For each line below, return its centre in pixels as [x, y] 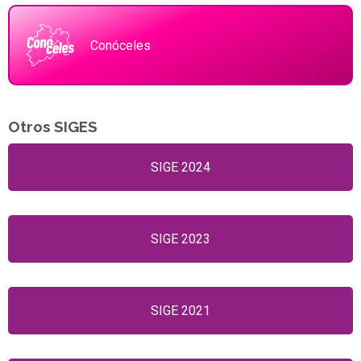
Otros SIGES [53, 127]
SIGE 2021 [180, 311]
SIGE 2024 [180, 167]
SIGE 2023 [180, 239]
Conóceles [120, 45]
